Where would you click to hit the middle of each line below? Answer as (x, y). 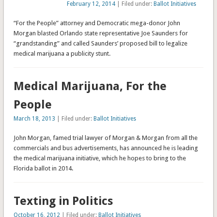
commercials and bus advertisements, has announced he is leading (106, 148)
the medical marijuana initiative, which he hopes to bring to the (100, 158)
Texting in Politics (63, 201)
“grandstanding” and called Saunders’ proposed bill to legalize (100, 43)
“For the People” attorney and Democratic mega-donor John (97, 23)
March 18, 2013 (34, 118)
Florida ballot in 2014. (43, 168)
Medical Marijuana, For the (90, 86)
